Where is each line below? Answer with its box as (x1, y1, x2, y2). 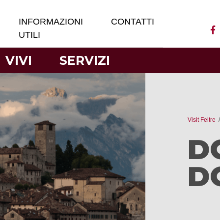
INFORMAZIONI (19, 17, 83, 27)
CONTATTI (111, 17, 155, 27)
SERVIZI (59, 53, 110, 68)
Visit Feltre (188, 116, 216, 123)
